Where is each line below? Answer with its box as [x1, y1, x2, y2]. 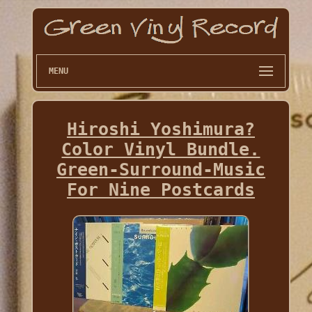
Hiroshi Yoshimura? [66, 119, 255, 140]
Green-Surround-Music [56, 159, 265, 180]
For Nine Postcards [66, 180, 255, 201]
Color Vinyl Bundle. [61, 139, 260, 160]
